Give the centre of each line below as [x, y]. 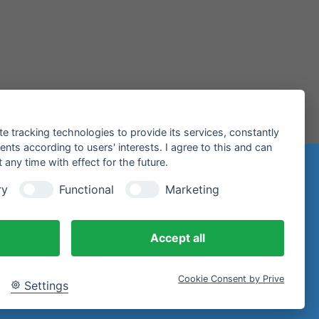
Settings [46, 285]
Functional [87, 189]
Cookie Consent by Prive [231, 278]
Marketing [192, 189]
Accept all [178, 237]
